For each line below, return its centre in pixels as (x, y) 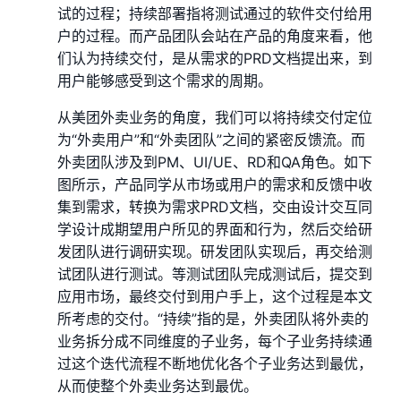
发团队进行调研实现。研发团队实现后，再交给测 (215, 251)
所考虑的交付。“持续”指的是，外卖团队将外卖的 (213, 318)
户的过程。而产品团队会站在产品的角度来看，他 (215, 35)
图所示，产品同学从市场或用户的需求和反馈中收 (215, 184)
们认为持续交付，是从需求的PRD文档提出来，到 (215, 58)
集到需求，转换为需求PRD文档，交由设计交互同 (215, 206)
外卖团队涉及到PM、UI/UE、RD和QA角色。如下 (215, 162)
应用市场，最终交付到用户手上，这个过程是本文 (215, 296)
